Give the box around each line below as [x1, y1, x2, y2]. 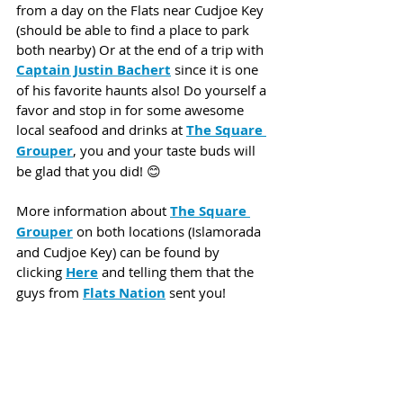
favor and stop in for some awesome [16, 101, 247, 120]
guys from [16, 283, 83, 302]
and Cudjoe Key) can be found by [16, 243, 223, 262]
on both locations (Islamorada [73, 222, 264, 241]
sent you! [166, 283, 226, 302]
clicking [16, 263, 66, 282]
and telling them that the [98, 263, 257, 282]
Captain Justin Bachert [16, 60, 171, 80]
